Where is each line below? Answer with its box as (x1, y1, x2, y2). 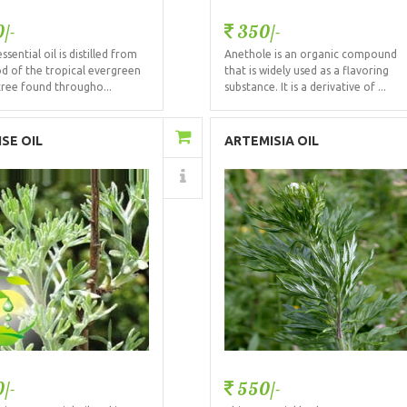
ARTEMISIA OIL (224, 134, 320, 149)
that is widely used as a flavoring (224, 65, 390, 76)
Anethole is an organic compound (224, 48, 398, 60)
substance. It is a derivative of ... (224, 81, 387, 93)
